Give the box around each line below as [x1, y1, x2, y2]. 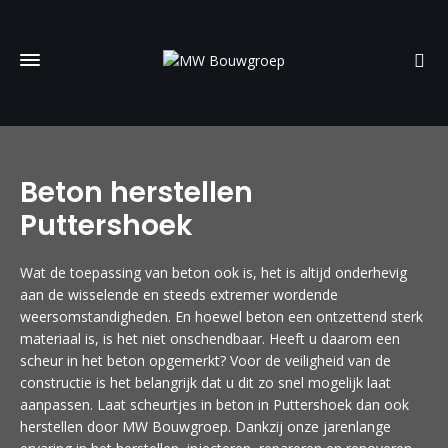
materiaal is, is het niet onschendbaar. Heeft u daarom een [20, 329, 400, 348]
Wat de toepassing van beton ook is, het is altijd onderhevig [20, 263, 407, 282]
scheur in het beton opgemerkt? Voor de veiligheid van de [20, 351, 391, 370]
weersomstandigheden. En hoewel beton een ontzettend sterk [20, 307, 423, 326]
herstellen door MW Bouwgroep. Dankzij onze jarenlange [20, 417, 391, 436]
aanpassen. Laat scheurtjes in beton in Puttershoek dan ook [20, 395, 409, 414]
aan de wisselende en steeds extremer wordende [20, 285, 338, 304]
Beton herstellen [20, 173, 253, 212]
